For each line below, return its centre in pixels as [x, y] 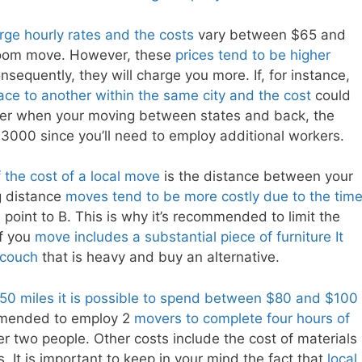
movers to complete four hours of [242, 318]
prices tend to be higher [253, 55]
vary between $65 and [270, 34]
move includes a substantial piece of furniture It [189, 237]
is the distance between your [257, 177]
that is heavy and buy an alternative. [159, 257]
